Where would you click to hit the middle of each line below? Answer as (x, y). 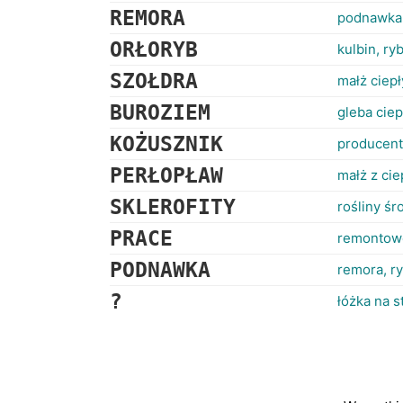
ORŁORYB (154, 49)
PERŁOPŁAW (166, 175)
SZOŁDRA (154, 81)
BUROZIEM (160, 112)
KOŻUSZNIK (166, 144)
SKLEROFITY (173, 207)
